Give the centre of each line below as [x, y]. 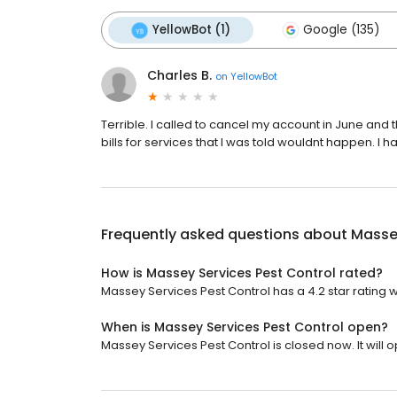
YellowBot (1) [191, 30]
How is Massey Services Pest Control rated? [242, 273]
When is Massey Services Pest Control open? [245, 327]
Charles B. [179, 75]
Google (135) [341, 30]
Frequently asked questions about [226, 234]
